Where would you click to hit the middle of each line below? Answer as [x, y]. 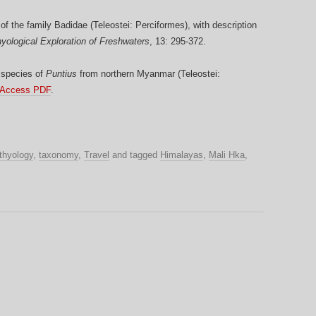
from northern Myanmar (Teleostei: [148, 74]
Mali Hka [227, 155]
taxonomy [59, 155]
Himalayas [182, 155]
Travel [97, 155]
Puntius [61, 74]
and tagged [135, 155]
